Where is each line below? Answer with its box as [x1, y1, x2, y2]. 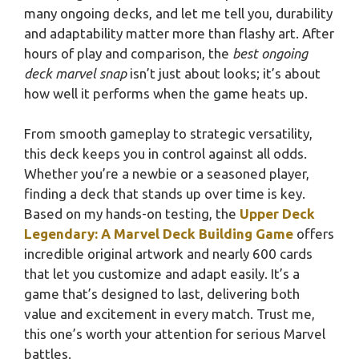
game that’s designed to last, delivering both [24, 286, 300, 302]
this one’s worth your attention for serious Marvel [24, 326, 325, 342]
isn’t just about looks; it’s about [127, 65, 321, 81]
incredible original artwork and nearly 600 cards [24, 246, 313, 262]
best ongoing [232, 45, 308, 61]
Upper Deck [240, 206, 315, 222]
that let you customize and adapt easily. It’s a [24, 266, 300, 282]
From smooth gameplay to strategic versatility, [24, 126, 313, 142]
